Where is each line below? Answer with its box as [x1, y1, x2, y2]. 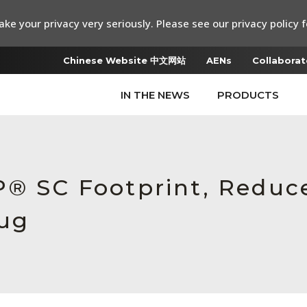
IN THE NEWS [121, 88, 190, 101]
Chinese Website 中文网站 [63, 55, 186, 66]
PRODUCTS [217, 88, 279, 101]
